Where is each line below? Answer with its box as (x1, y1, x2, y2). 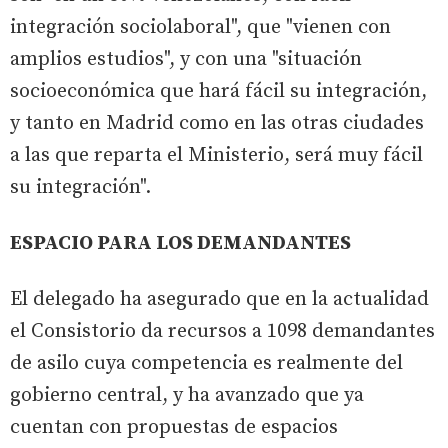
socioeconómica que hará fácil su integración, (10, 78, 427, 104)
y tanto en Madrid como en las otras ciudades (10, 110, 424, 136)
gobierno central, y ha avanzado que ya (10, 382, 364, 408)
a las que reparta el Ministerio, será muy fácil (10, 142, 423, 168)
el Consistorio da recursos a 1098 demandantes (10, 318, 435, 344)
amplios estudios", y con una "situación (10, 46, 362, 72)
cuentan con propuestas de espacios (10, 414, 338, 440)
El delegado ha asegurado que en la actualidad (10, 286, 429, 312)
